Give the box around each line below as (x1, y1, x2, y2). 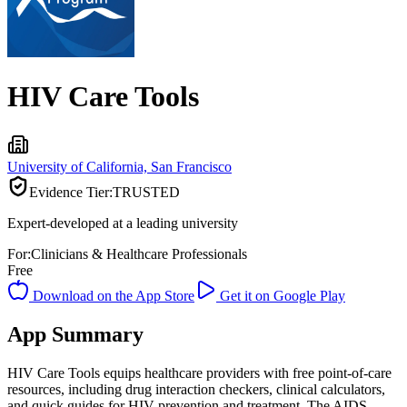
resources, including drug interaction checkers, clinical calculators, (7, 381, 385, 397)
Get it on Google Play (216, 287, 345, 303)
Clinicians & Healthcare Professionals (31, 245, 247, 262)
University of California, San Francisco (7, 158, 232, 174)
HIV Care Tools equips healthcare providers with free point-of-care (7, 364, 392, 381)
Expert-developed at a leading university (7, 214, 238, 231)
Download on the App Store (29, 287, 194, 303)
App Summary (7, 322, 144, 346)
